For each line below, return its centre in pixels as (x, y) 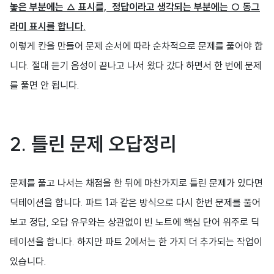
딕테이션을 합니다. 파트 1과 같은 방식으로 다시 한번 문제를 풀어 (135, 202)
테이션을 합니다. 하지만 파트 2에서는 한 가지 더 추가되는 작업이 (136, 242)
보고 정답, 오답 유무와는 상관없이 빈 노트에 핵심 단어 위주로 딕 (135, 222)
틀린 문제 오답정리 (102, 144)
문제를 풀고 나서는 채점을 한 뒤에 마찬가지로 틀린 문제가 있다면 (136, 183)
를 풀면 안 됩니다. (46, 85)
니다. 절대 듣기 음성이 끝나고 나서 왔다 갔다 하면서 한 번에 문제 (136, 65)
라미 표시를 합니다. (48, 26)
